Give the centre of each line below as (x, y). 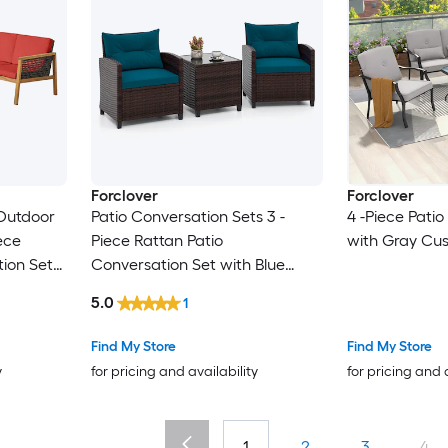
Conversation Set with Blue (187, 265)
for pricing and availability (174, 371)
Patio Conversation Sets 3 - (187, 217)
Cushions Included (156, 289)
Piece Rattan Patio (156, 241)
